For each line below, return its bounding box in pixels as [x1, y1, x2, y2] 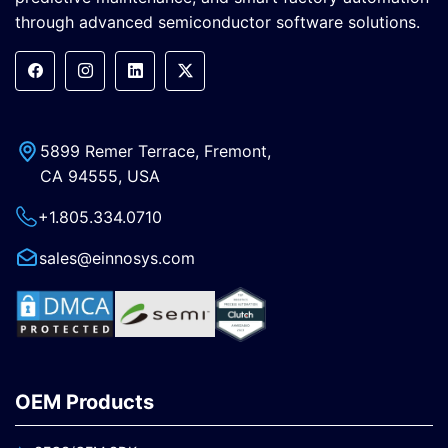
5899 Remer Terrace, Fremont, [40, 140, 271, 161]
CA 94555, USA [40, 165, 160, 186]
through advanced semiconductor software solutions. [15, 11, 420, 32]
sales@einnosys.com [39, 247, 195, 268]
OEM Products [15, 389, 154, 414]
